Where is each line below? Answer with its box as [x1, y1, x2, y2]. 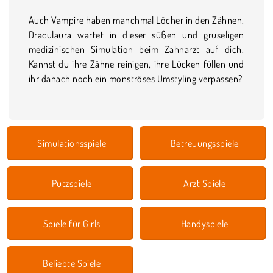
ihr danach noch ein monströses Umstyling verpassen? [29, 72, 243, 85]
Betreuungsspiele [170, 136, 239, 149]
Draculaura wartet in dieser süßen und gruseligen [29, 28, 244, 41]
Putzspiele [51, 177, 92, 190]
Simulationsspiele [37, 136, 107, 149]
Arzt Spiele [183, 177, 226, 190]
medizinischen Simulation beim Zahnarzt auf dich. [29, 43, 244, 55]
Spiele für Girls [43, 217, 101, 230]
